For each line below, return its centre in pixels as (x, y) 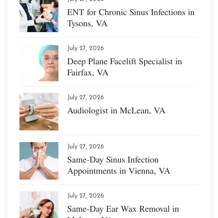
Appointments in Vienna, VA (119, 170)
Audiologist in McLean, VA (116, 110)
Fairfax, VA (88, 72)
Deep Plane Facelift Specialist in (125, 61)
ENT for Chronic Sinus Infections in (131, 12)
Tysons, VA (87, 23)
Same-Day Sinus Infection (113, 159)
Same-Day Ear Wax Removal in (123, 208)
